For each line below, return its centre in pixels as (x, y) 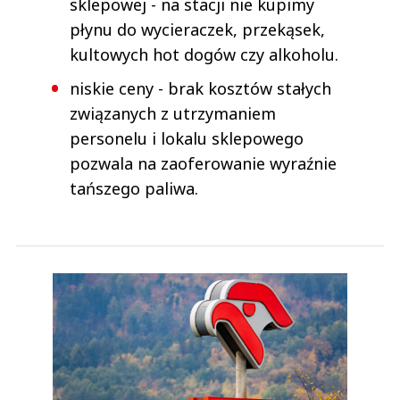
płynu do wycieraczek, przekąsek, (197, 30)
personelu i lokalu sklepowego (187, 139)
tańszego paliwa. (134, 189)
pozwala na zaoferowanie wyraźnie (203, 164)
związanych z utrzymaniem (173, 114)
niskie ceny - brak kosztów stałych (200, 89)
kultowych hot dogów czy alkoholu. (204, 55)
